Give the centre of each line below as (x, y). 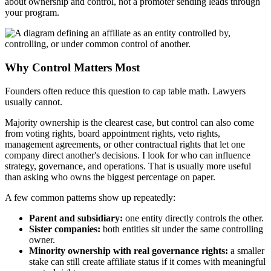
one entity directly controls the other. (193, 218)
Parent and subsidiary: (76, 218)
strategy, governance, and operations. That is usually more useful (128, 166)
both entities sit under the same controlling (182, 229)
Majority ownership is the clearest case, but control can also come (129, 122)
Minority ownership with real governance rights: (129, 250)
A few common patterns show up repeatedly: (90, 197)
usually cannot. (34, 102)
